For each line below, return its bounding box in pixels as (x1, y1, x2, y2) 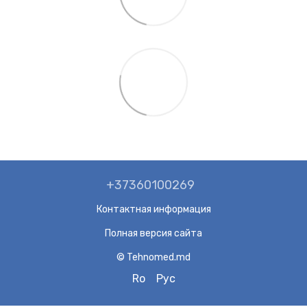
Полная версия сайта (105, 227, 202, 239)
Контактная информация (96, 203, 211, 215)
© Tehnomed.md (116, 251, 191, 263)
